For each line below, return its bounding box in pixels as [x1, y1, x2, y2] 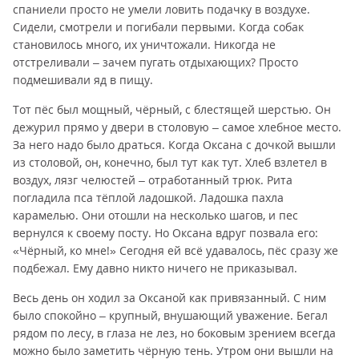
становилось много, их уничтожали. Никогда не [13, 37, 276, 52]
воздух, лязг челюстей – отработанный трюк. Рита [13, 172, 292, 188]
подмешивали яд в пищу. [13, 72, 153, 87]
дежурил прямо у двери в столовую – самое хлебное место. [13, 119, 341, 135]
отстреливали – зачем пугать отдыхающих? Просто [13, 54, 298, 70]
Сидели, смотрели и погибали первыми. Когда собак [13, 19, 304, 34]
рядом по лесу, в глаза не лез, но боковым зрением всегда [13, 325, 336, 341]
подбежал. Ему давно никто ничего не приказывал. [13, 260, 297, 276]
